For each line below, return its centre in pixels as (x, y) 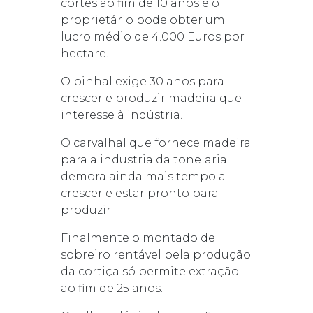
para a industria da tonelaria (144, 159)
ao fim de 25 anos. (111, 288)
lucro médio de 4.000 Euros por (152, 36)
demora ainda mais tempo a (143, 176)
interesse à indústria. (121, 115)
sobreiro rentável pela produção (155, 254)
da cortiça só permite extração (150, 271)
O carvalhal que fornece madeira (155, 143)
